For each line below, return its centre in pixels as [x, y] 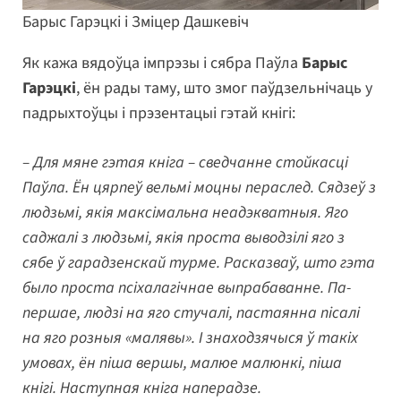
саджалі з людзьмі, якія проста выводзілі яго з [183, 238]
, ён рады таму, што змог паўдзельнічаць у [224, 89]
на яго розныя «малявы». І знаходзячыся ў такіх [190, 338]
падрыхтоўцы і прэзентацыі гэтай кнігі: [159, 114]
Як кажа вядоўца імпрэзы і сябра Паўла [162, 64]
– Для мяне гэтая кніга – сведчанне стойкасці [185, 163]
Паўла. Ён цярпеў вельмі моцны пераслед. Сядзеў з [199, 188]
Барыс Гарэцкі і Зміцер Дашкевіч [136, 22]
